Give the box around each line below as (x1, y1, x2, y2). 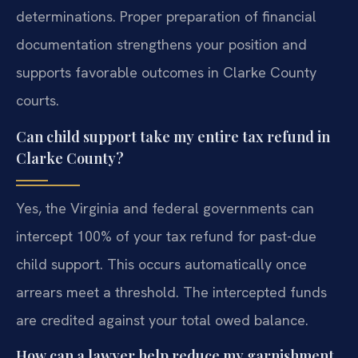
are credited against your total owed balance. (16, 310, 308, 329)
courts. (16, 91, 59, 110)
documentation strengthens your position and (16, 35, 307, 54)
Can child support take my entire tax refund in (16, 126, 330, 146)
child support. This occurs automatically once (16, 254, 307, 273)
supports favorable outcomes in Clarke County (16, 63, 316, 82)
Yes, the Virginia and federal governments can (16, 198, 314, 217)
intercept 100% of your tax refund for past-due (16, 226, 316, 245)
